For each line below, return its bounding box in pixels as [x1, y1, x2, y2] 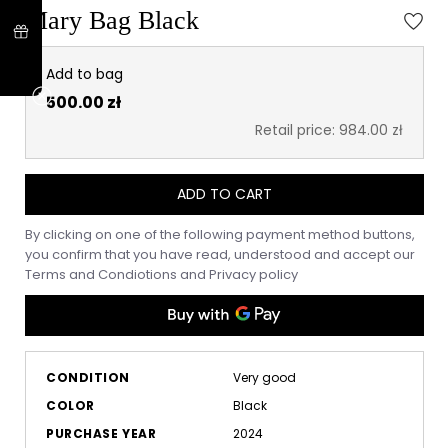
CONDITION [46, 369, 130, 386]
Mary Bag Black [25, 6, 199, 35]
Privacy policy [209, 265, 298, 284]
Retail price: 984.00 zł [255, 120, 403, 140]
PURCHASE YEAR [46, 425, 157, 442]
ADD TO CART [177, 184, 272, 204]
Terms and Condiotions [25, 265, 180, 284]
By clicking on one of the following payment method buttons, [25, 225, 415, 244]
